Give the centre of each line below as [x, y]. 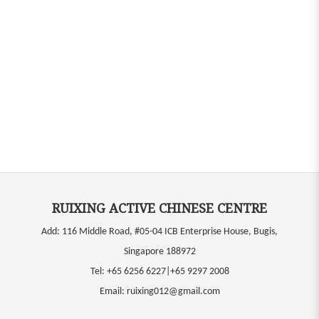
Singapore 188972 [159, 252]
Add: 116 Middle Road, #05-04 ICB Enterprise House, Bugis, [159, 232]
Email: [113, 292]
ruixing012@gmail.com [173, 292]
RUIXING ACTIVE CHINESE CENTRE [159, 208]
